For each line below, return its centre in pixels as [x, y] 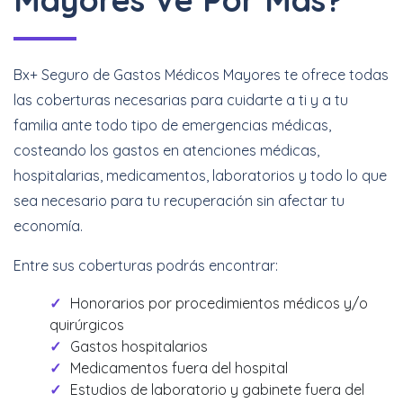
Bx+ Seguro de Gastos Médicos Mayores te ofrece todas [201, 75]
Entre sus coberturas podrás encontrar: [146, 265]
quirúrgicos [87, 325]
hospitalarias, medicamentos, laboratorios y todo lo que [200, 175]
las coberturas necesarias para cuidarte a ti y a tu [181, 100]
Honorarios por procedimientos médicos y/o [219, 303]
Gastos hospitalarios [139, 346]
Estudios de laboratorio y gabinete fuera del [217, 390]
